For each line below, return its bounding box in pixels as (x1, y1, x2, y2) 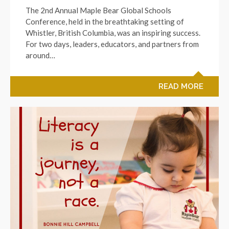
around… (26, 50, 55, 60)
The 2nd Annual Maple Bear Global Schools (26, 5, 171, 15)
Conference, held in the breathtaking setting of (26, 16, 184, 26)
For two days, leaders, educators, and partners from (26, 39, 199, 49)
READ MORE (158, 81, 203, 91)
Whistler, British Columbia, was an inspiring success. (26, 28, 200, 37)
